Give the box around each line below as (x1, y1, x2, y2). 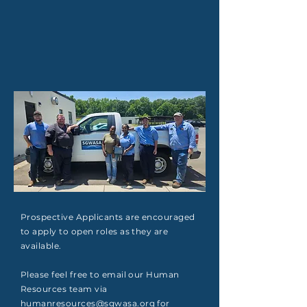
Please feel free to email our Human (21, 269, 180, 280)
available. (21, 241, 62, 251)
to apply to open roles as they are (21, 226, 169, 236)
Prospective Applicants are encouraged (21, 212, 195, 222)
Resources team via (21, 284, 108, 294)
